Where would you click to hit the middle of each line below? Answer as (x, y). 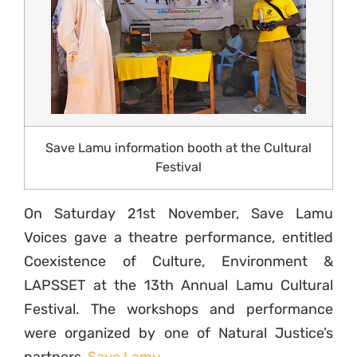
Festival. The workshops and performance (178, 310)
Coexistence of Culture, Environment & (178, 262)
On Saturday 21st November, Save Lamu (178, 214)
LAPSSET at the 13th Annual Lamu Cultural (178, 286)
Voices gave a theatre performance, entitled (178, 238)
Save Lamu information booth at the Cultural (178, 148)
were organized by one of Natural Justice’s (178, 333)
